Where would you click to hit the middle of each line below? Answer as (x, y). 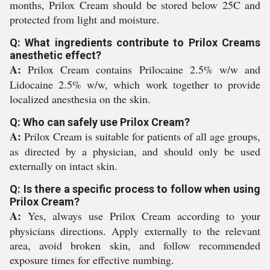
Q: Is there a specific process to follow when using (135, 189)
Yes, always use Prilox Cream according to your (141, 215)
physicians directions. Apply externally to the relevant (135, 231)
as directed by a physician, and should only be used (135, 151)
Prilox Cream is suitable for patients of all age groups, (141, 136)
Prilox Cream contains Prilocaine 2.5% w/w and (141, 69)
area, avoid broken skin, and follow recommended (135, 245)
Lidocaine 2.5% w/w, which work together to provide (135, 84)
